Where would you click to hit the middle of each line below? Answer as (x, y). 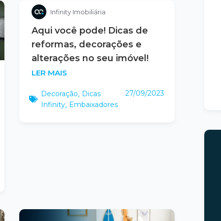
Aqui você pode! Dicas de (90, 31)
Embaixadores (93, 105)
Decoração (59, 94)
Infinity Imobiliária (78, 12)
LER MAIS (49, 73)
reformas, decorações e (86, 44)
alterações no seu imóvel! (90, 58)
